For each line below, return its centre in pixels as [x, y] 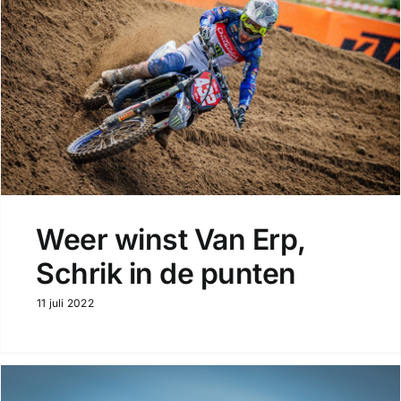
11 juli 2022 [65, 303]
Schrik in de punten [166, 274]
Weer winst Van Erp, [170, 240]
